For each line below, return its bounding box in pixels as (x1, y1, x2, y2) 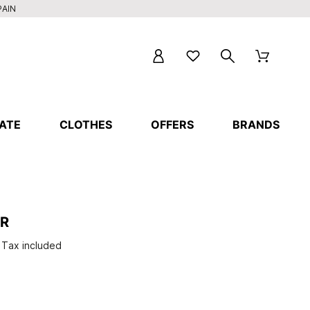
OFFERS (151, 118, 194, 131)
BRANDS (232, 118, 280, 131)
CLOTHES (60, 118, 113, 131)
